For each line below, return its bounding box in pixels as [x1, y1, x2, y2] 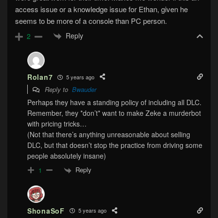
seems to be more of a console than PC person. [15, 15, 167, 26]
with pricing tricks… [27, 119, 87, 129]
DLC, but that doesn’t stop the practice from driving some [27, 140, 202, 150]
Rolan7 [27, 72, 53, 82]
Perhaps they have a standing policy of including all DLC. [27, 97, 201, 108]
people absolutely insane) [27, 151, 106, 161]
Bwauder [72, 85, 96, 94]
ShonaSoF [27, 205, 65, 216]
